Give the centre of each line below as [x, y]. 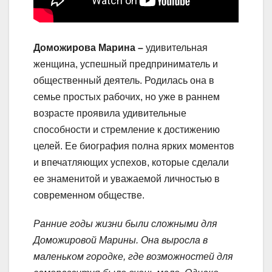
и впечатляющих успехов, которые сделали [131, 163]
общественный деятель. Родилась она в [124, 81]
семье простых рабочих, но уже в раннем [127, 97]
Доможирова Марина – [88, 48]
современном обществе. [89, 195]
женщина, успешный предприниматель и [126, 64]
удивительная [175, 48]
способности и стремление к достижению [127, 130]
